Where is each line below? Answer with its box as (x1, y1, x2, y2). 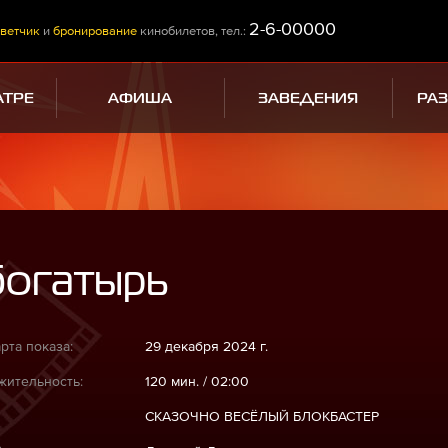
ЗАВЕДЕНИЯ (258, 91, 359, 106)
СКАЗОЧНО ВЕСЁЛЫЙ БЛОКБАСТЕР (144, 408, 379, 424)
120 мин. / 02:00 (144, 373, 249, 389)
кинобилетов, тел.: (137, 23, 249, 38)
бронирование (53, 23, 137, 38)
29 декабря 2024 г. (144, 338, 268, 354)
